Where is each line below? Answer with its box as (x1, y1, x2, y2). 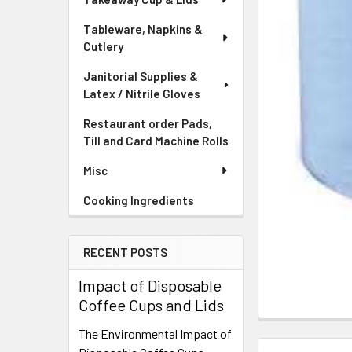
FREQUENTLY (258, 318, 333, 334)
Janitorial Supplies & (83, 69, 198, 83)
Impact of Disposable (79, 276, 222, 295)
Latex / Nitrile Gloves (83, 86, 200, 101)
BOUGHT (258, 334, 306, 350)
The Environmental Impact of (79, 326, 232, 341)
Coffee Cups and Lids (79, 295, 224, 314)
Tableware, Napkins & (83, 22, 203, 36)
